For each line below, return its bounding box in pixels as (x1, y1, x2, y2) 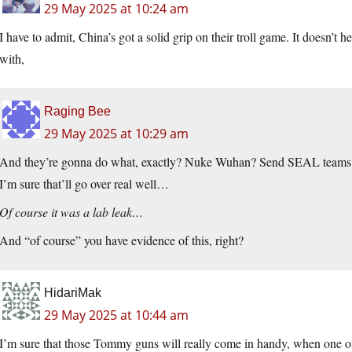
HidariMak (44, 286, 101, 300)
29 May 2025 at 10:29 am (44, 125, 189, 143)
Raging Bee (44, 104, 111, 119)
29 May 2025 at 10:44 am (44, 306, 189, 324)
